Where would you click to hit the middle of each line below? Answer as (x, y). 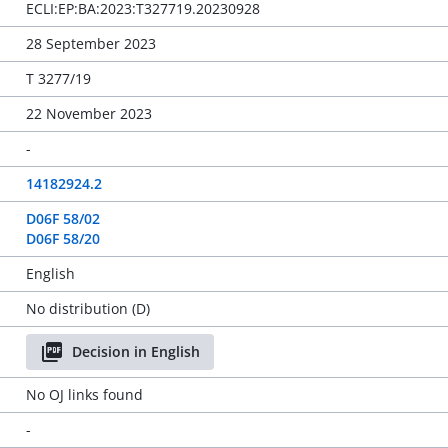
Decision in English (135, 351)
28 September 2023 (90, 43)
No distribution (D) (87, 308)
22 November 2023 (88, 113)
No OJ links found (84, 394)
